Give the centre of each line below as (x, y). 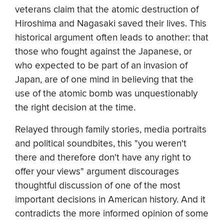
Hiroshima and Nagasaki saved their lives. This (111, 24)
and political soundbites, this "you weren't (101, 144)
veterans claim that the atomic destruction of (107, 10)
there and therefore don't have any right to (103, 158)
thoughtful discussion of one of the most (98, 186)
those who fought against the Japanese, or (103, 52)
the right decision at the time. (76, 108)
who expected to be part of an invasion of (101, 66)
